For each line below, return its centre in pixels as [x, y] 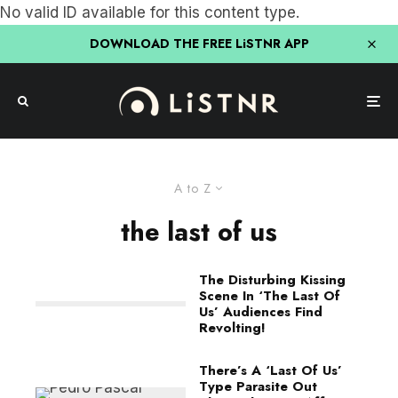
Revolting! [232, 328]
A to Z [192, 188]
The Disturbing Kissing [272, 280]
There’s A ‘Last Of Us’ [271, 370]
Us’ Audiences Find [261, 312]
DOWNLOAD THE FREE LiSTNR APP [199, 44]
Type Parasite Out [258, 386]
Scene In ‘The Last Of [270, 296]
